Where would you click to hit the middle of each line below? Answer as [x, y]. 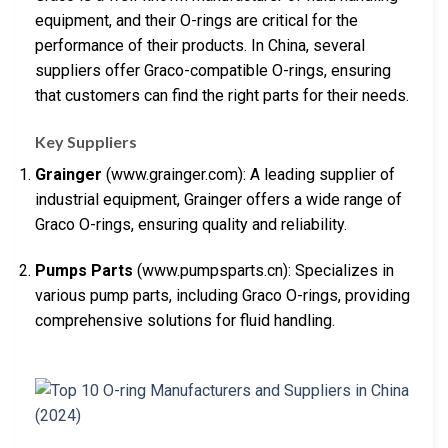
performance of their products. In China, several [200, 46]
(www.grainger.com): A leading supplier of [248, 174]
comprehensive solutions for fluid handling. [185, 320]
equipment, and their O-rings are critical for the [196, 21]
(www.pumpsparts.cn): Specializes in [263, 270]
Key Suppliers [86, 141]
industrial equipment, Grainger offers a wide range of [218, 199]
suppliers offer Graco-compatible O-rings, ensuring [213, 71]
